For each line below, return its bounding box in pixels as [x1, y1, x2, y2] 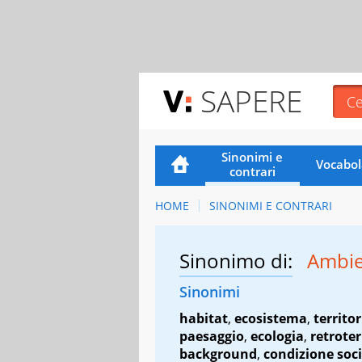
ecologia [250, 326, 304, 345]
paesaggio [179, 326, 244, 345]
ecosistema [234, 309, 307, 327]
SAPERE [200, 80, 302, 121]
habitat [179, 309, 228, 327]
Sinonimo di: [179, 246, 293, 274]
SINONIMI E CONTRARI [208, 197, 332, 213]
